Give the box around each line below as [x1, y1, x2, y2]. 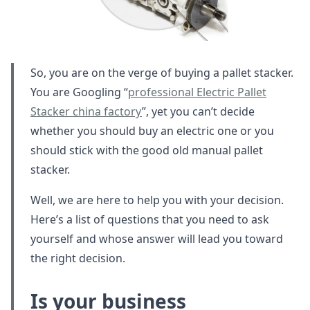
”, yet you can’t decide [142, 104, 255, 120]
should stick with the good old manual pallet [30, 143, 263, 158]
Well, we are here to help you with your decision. [30, 192, 284, 208]
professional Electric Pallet [128, 84, 266, 100]
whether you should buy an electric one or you [30, 123, 274, 139]
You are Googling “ [30, 84, 128, 100]
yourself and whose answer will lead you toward [30, 231, 283, 247]
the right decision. [30, 250, 125, 266]
